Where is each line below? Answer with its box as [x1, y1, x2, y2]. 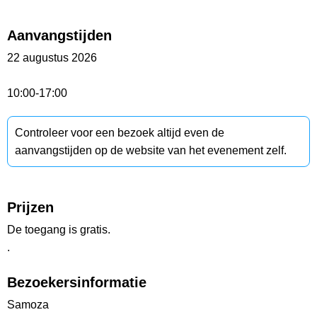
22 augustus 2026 [7, 52, 97, 64]
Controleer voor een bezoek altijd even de [15, 127, 224, 139]
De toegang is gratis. [7, 224, 110, 236]
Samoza [7, 299, 49, 311]
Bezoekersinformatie [7, 275, 146, 291]
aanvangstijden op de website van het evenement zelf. [15, 144, 287, 157]
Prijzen [7, 200, 54, 216]
